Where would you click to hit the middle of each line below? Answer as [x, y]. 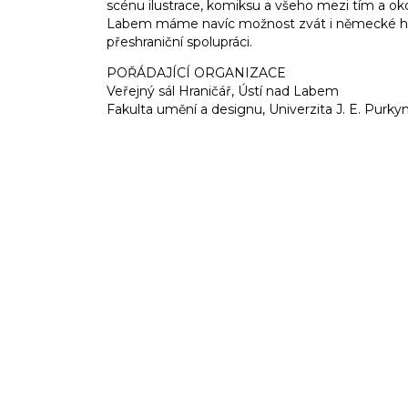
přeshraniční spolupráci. [179, 42]
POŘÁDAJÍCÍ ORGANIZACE [196, 73]
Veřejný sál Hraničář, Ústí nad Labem [223, 92]
